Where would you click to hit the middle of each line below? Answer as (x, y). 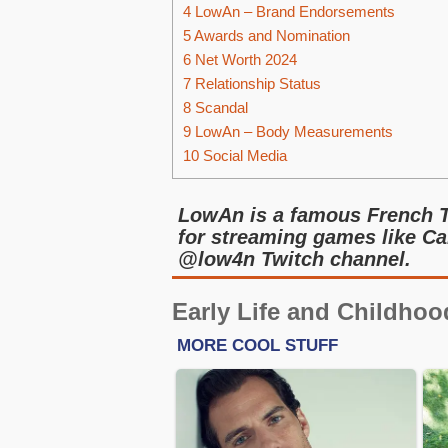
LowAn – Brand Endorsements (293, 12)
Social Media (243, 156)
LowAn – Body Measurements (292, 132)
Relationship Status (256, 84)
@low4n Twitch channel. (294, 259)
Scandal (219, 108)
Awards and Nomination (270, 36)
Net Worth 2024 (244, 60)
